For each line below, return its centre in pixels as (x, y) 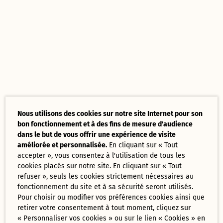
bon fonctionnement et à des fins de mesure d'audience (105, 124)
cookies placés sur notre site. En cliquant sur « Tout (100, 166)
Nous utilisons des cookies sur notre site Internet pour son (110, 114)
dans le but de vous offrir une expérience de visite (97, 135)
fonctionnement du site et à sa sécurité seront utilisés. (106, 187)
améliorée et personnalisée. (62, 145)
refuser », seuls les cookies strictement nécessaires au (106, 176)
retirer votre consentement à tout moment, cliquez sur (104, 208)
